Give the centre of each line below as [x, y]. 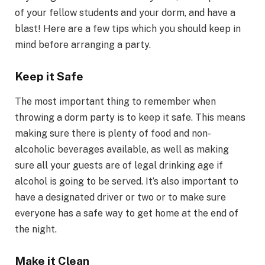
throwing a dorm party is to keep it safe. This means [130, 118]
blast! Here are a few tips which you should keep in [128, 28]
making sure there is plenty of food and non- [113, 134]
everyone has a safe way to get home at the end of [127, 214]
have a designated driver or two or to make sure [120, 198]
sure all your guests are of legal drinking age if [119, 166]
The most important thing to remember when [115, 102]
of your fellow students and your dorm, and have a [125, 12]
